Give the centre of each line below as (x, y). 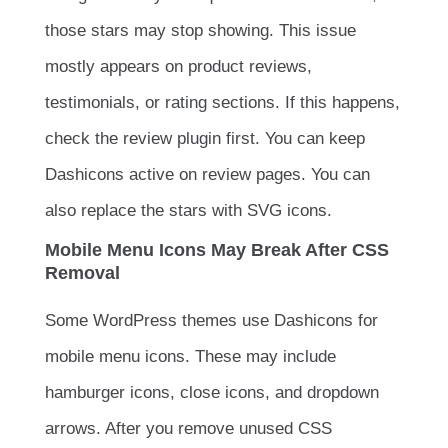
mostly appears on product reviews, (178, 67)
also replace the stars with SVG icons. (191, 211)
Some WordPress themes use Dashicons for (211, 321)
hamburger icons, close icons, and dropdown (212, 393)
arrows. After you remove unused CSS (188, 429)
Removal (82, 273)
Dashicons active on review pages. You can (207, 175)
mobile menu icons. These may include (190, 357)
